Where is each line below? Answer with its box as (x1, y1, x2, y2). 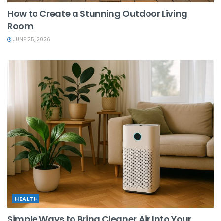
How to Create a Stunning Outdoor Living (7, 7, 187, 20)
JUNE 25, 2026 (12, 36, 50, 44)
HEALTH (15, 194, 37, 203)
